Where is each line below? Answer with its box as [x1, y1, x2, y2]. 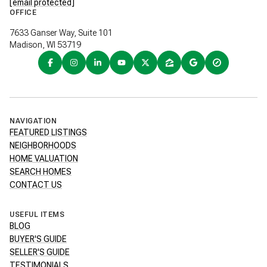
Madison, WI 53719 [10, 40, 81, 50]
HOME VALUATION [10, 154, 78, 164]
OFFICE [10, 8, 36, 17]
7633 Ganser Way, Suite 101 [10, 28, 113, 38]
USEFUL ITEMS [10, 210, 64, 219]
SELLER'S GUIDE [10, 247, 70, 257]
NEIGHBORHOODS [10, 141, 76, 151]
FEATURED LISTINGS [10, 128, 87, 138]
